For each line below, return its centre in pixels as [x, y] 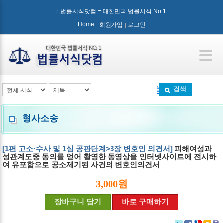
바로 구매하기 [145, 202]
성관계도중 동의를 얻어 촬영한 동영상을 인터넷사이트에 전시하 [109, 157]
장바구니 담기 [78, 202]
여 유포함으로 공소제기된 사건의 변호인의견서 [81, 165]
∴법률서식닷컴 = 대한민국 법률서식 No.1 [111, 11]
